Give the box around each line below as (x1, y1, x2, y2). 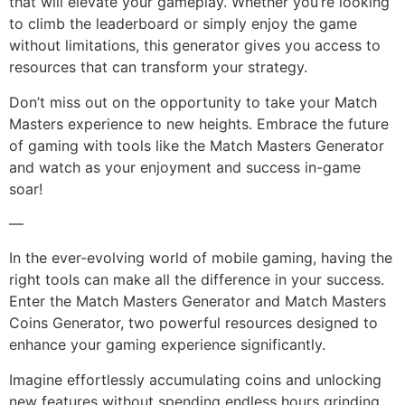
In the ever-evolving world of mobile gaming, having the (9, 249, 392, 268)
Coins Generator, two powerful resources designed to (9, 314, 378, 333)
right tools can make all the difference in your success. (9, 270, 384, 289)
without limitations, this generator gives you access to (9, 36, 381, 55)
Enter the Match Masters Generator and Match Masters (9, 292, 386, 311)
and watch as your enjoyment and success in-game (9, 157, 361, 176)
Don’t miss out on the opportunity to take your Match (9, 92, 377, 111)
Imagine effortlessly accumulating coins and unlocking (9, 370, 381, 389)
